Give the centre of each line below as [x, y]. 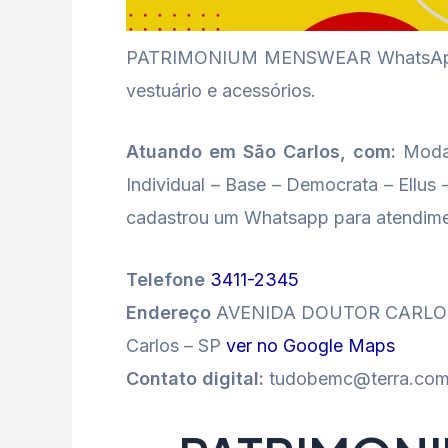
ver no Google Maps [310, 346]
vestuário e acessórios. [221, 90]
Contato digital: [197, 379]
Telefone [168, 280]
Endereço [171, 313]
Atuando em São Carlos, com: [261, 152]
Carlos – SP [176, 346]
